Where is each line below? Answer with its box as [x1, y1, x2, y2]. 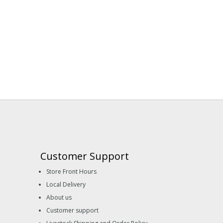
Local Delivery [46, 180, 86, 189]
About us [46, 193, 72, 202]
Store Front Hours [46, 167, 97, 176]
